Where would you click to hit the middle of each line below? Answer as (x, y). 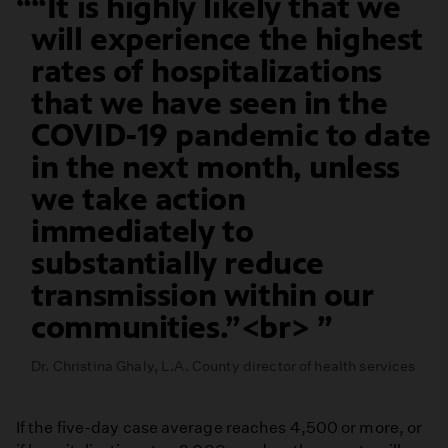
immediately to (142, 231)
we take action (138, 199)
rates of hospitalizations (206, 71)
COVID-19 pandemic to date (231, 135)
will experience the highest (227, 39)
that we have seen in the (209, 103)
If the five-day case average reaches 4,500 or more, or (219, 427)
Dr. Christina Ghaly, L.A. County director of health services (223, 365)
